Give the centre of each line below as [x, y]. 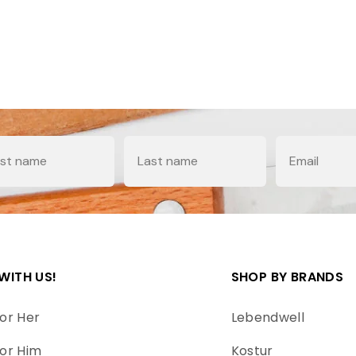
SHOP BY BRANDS [287, 277]
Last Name [156, 143]
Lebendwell [268, 317]
